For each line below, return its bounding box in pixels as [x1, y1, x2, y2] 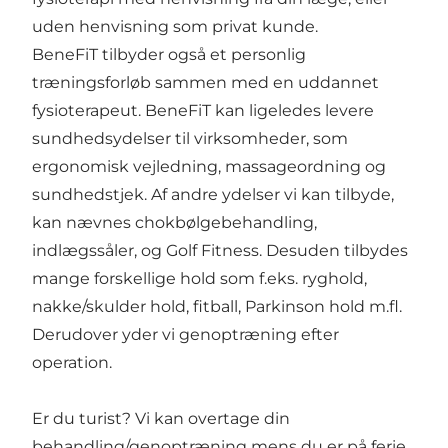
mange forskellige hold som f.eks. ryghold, [32, 268, 367, 288]
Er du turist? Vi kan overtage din [32, 408, 290, 428]
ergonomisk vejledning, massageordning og [32, 156, 386, 176]
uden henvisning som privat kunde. [32, 16, 318, 36]
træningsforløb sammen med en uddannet [32, 72, 379, 92]
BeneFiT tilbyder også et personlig [32, 44, 306, 64]
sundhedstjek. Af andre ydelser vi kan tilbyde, [32, 184, 394, 204]
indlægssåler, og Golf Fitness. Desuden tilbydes [32, 240, 408, 260]
